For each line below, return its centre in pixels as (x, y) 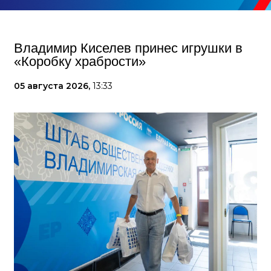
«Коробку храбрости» (80, 62)
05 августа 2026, (53, 86)
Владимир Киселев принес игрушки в (128, 48)
